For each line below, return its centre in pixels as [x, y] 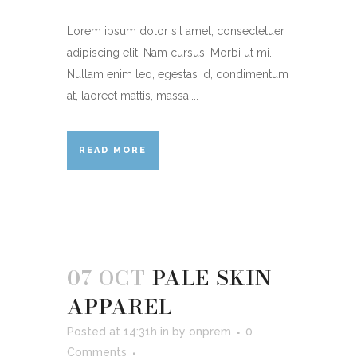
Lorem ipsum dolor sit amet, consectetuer [176, 31]
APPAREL [120, 306]
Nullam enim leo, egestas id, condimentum [178, 74]
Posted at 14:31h [112, 331]
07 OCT [106, 277]
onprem [210, 331]
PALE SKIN [212, 277]
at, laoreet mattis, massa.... [133, 95]
